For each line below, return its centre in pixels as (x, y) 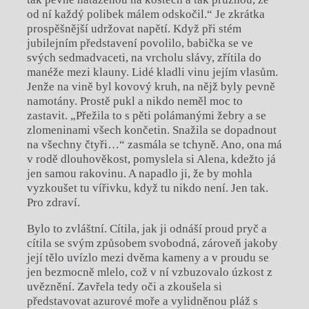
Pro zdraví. (53, 203)
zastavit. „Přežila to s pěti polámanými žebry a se (146, 116)
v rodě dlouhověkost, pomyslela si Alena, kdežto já (151, 159)
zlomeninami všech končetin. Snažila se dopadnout (151, 130)
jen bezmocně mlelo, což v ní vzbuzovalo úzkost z (149, 272)
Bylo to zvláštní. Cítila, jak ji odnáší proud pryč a (147, 229)
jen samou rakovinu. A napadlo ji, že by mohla (139, 174)
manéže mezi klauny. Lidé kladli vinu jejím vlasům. (152, 72)
